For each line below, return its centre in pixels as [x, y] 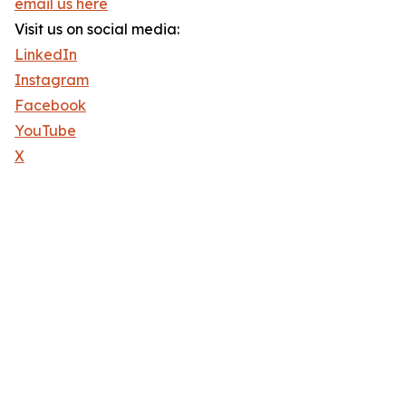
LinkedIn [46, 55]
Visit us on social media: [97, 29]
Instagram [52, 80]
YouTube [45, 131]
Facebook [50, 106]
